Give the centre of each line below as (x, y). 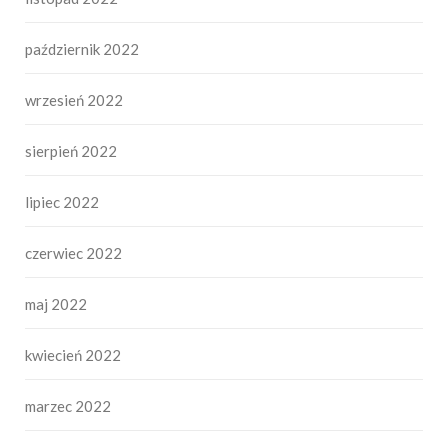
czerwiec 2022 (73, 253)
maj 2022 (56, 304)
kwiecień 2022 (73, 355)
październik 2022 (82, 49)
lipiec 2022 (62, 202)
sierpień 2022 (71, 151)
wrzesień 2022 (74, 100)
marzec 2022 (68, 406)
